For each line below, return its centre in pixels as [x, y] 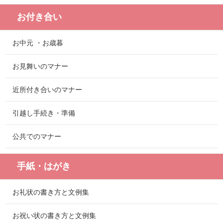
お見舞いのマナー [40, 66]
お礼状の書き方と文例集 [51, 192]
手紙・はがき [44, 167]
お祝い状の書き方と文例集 [54, 216]
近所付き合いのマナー [47, 90]
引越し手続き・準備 [44, 113]
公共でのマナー [37, 137]
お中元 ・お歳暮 [38, 43]
